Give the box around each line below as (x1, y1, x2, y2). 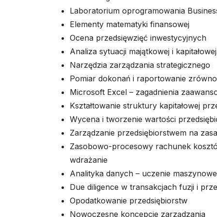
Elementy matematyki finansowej (70, 19, 189, 29)
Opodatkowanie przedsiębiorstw (70, 196, 187, 205)
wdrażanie (70, 155, 108, 165)
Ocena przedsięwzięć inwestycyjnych (70, 33, 206, 43)
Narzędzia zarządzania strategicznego (70, 60, 210, 70)
